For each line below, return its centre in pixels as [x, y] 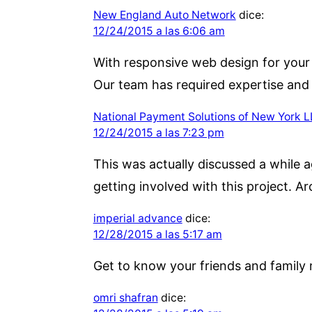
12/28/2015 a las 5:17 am [157, 234]
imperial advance [138, 218]
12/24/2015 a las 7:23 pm [158, 132]
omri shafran [125, 297]
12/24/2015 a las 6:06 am [159, 31]
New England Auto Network [164, 15]
